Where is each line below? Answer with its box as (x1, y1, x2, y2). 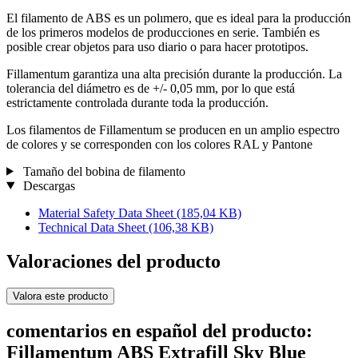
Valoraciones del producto (6, 250, 221, 272)
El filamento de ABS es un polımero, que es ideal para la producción (6, 10, 351, 25)
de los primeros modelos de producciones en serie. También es (6, 25, 320, 39)
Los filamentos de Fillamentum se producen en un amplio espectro (6, 122, 340, 137)
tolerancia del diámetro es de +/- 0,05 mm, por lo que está (6, 81, 295, 95)
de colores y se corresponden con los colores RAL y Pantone (6, 137, 312, 151)
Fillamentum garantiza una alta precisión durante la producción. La (6, 66, 342, 81)
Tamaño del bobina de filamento (19, 164, 185, 178)
